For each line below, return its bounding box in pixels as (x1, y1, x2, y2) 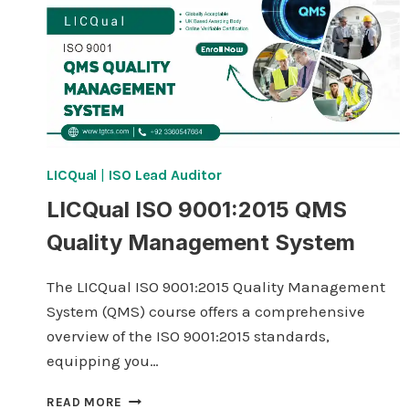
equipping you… (47, 351, 159, 370)
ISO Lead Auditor (109, 165, 222, 184)
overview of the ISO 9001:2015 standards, (47, 326, 330, 345)
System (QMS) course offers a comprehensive (47, 301, 365, 320)
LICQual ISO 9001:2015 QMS (47, 195, 347, 223)
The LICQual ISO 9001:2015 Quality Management (47, 277, 385, 296)
